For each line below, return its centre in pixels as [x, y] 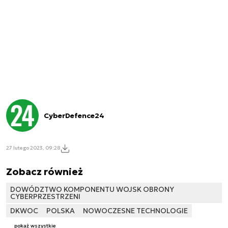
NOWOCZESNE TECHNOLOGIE [135, 210]
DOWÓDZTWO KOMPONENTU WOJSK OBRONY [92, 189]
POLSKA [61, 210]
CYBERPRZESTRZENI [45, 196]
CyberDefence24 [74, 115]
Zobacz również [45, 171]
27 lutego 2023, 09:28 [33, 148]
